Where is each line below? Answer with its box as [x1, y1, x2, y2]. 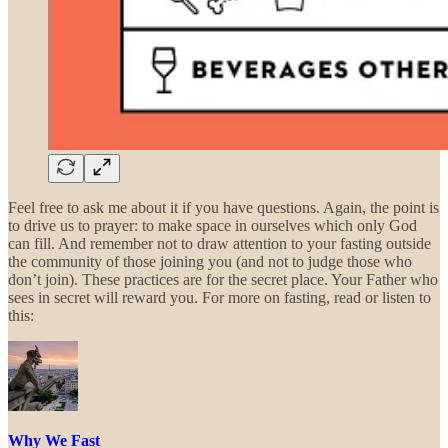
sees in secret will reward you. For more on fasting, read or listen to [8, 288, 431, 306]
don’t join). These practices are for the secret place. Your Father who [8, 270, 438, 288]
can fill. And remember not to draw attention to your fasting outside [8, 234, 431, 252]
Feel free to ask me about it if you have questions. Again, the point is [8, 198, 439, 216]
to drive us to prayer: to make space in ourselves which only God [8, 216, 417, 234]
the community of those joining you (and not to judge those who [8, 252, 412, 270]
